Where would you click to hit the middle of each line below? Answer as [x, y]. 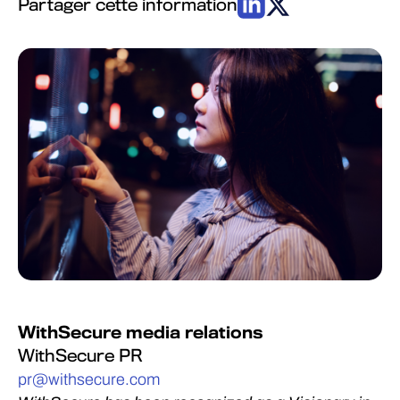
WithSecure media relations [141, 333]
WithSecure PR [80, 356]
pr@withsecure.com [89, 379]
